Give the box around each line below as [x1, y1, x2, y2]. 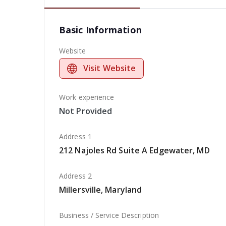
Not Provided [59, 105, 112, 117]
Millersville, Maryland [59, 184, 142, 195]
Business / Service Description [59, 210, 159, 220]
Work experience [59, 92, 115, 102]
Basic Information [59, 24, 142, 36]
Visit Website [83, 63, 136, 74]
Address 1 [59, 132, 92, 141]
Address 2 [59, 171, 92, 181]
